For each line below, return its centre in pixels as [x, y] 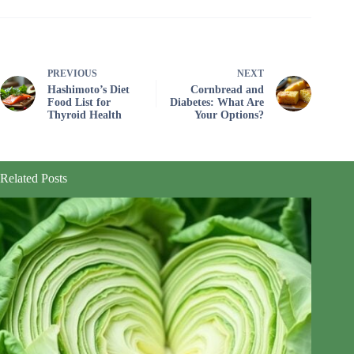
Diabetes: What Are [217, 102]
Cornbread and [228, 89]
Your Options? [230, 115]
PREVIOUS [72, 73]
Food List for [79, 102]
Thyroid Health [85, 115]
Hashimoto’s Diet [88, 89]
